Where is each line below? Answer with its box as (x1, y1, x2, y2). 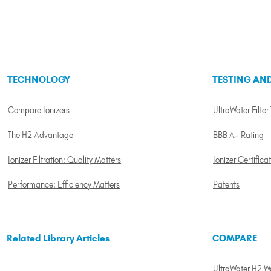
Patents (213, 179, 240, 189)
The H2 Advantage (8, 129, 74, 140)
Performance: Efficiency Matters (8, 179, 120, 189)
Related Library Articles (7, 232, 111, 244)
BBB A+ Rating (213, 129, 264, 140)
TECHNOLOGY (7, 73, 70, 85)
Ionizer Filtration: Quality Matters (8, 154, 122, 165)
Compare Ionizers (8, 105, 70, 115)
